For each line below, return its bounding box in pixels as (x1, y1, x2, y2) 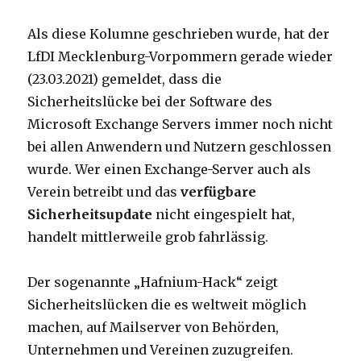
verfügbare (180, 184, 257, 201)
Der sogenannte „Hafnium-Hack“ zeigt (27, 274, 279, 291)
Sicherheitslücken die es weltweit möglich (27, 297, 307, 313)
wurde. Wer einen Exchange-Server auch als (27, 161, 312, 178)
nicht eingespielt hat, (152, 206, 296, 223)
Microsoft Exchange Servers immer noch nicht (27, 116, 334, 133)
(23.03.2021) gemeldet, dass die (27, 71, 222, 88)
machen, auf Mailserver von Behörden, (27, 319, 280, 336)
